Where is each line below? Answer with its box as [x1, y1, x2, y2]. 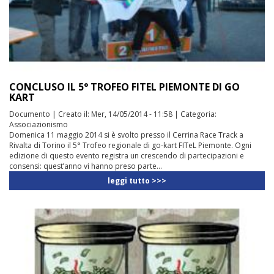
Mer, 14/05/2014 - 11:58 [91, 109, 172, 120]
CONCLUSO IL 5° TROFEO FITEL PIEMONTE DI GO [9, 80, 240, 94]
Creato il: [58, 109, 91, 120]
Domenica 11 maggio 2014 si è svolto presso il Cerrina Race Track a [9, 130, 243, 141]
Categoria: [180, 109, 217, 120]
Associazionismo [9, 119, 68, 130]
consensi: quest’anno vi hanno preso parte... [9, 161, 162, 172]
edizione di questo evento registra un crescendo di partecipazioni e [9, 150, 244, 161]
